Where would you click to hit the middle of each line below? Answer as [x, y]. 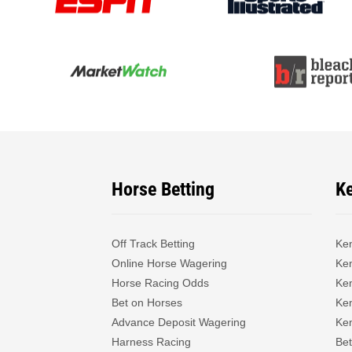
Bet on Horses [147, 302]
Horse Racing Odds [160, 282]
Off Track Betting [153, 243]
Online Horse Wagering [169, 263]
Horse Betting [163, 189]
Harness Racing [151, 341]
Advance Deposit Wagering [179, 322]
